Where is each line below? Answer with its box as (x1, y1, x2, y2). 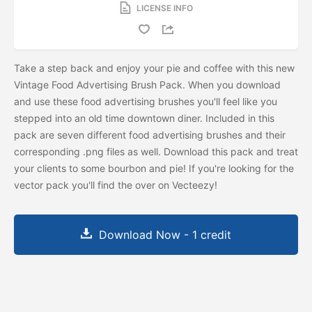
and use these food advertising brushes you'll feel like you (14, 95, 277, 107)
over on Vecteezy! (135, 178, 220, 191)
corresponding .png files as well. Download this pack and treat (14, 145, 298, 157)
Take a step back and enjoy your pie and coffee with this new (14, 61, 295, 74)
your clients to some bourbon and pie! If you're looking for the (14, 162, 294, 174)
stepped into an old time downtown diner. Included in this (14, 111, 274, 124)
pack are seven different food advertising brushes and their (14, 128, 286, 141)
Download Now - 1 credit (99, 227, 231, 242)
